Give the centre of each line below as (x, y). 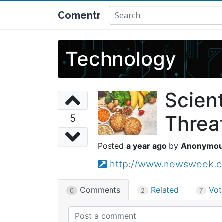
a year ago (146, 146)
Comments (99, 190)
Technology (121, 59)
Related (164, 190)
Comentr (79, 15)
